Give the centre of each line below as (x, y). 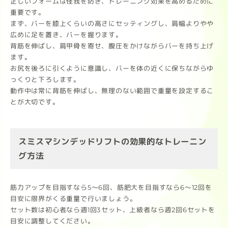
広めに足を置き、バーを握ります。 (66, 35)
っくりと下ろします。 (45, 80)
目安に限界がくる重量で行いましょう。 (74, 198)
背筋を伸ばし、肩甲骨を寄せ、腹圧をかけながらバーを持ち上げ (112, 46)
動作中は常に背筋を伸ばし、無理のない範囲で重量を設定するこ (112, 91)
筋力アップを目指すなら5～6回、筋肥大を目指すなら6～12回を (111, 187)
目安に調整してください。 (52, 221)
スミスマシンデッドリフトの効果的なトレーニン (112, 141)
